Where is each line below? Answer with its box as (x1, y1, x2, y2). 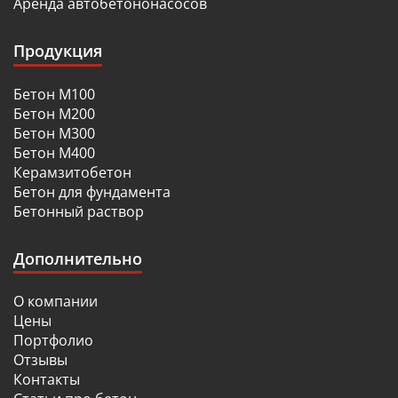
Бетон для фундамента (13, 181, 171, 202)
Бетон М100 (13, 84, 95, 104)
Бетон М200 (13, 103, 95, 123)
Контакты (13, 370, 80, 390)
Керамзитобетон (13, 162, 131, 182)
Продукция (13, 40, 102, 62)
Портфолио (13, 330, 93, 351)
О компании (13, 291, 98, 312)
